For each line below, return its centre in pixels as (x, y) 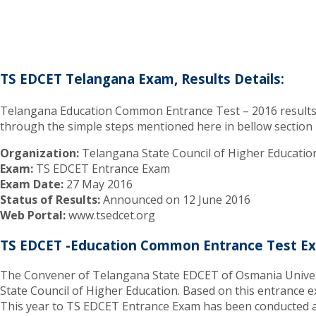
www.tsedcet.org (110, 215)
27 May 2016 (98, 184)
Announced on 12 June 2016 (175, 200)
